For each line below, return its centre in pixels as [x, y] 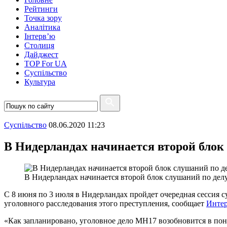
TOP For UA [46, 64]
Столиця [39, 45]
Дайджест [41, 54]
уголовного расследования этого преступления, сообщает [105, 203]
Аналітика [42, 27]
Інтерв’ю [40, 36]
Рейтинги [41, 9]
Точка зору [43, 18]
